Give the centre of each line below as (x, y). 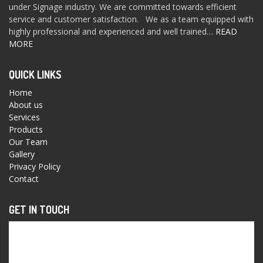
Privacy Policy (35, 167)
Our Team (28, 142)
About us (26, 105)
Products (26, 130)
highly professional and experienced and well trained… (112, 32)
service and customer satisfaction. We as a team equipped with (131, 19)
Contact (24, 179)
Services (24, 117)
